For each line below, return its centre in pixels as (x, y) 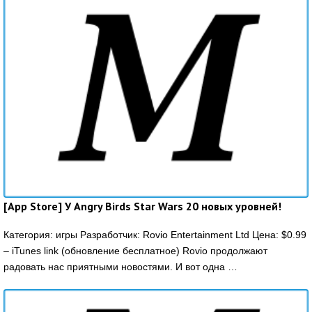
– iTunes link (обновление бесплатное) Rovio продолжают (135, 250)
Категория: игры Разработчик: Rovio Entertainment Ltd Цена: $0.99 (155, 234)
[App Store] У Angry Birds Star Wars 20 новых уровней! (142, 206)
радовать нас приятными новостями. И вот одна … (120, 266)
